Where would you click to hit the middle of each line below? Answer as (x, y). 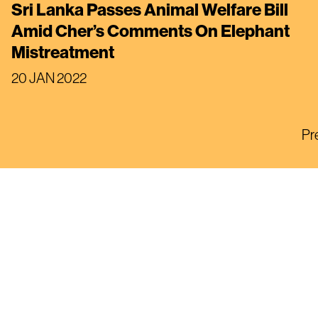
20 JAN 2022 (49, 77)
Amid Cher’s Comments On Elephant (150, 30)
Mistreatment (63, 51)
